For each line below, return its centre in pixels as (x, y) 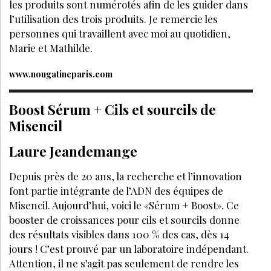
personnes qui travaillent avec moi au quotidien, (120, 34)
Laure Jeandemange (73, 152)
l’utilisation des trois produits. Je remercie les (113, 19)
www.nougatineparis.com (61, 74)
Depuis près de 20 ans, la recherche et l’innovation (126, 176)
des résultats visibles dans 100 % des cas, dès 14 (119, 234)
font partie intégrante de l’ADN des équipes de (116, 191)
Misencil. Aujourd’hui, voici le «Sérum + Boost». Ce (124, 205)
